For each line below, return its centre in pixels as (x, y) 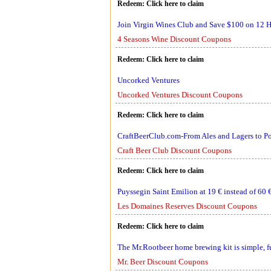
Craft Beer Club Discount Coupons (175, 150)
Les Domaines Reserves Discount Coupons (187, 206)
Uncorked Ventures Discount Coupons (180, 95)
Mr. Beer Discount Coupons (163, 262)
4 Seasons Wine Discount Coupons (174, 39)
